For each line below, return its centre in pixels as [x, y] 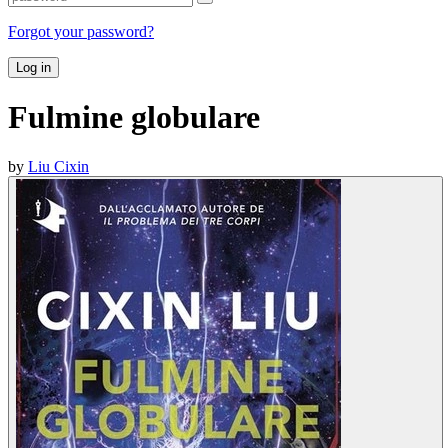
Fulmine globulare [134, 117]
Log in [33, 67]
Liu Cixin [58, 166]
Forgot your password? [81, 31]
